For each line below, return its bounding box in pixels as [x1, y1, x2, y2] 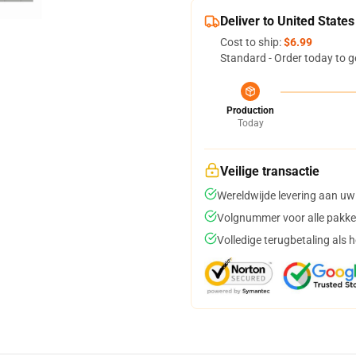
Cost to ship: [220, 36, 284, 48]
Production [226, 105, 274, 116]
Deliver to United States [220, 14, 354, 29]
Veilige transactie [220, 164, 319, 179]
